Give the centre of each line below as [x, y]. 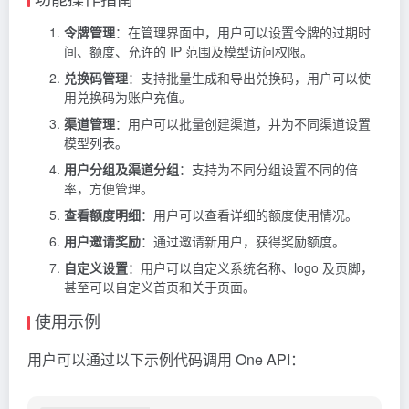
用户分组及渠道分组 [121, 169]
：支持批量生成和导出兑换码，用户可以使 [249, 78]
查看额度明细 [102, 215]
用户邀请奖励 [102, 241]
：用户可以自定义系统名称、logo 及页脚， [251, 268]
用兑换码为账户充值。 [128, 97]
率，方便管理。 [109, 189]
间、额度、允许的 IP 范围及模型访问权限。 [189, 52]
